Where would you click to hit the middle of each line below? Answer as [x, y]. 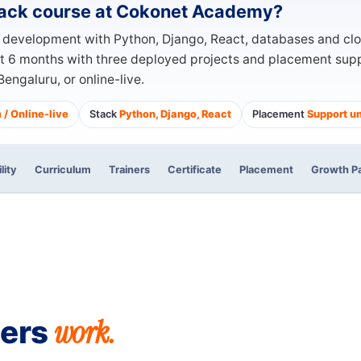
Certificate [195, 169]
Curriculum [63, 169]
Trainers [129, 169]
